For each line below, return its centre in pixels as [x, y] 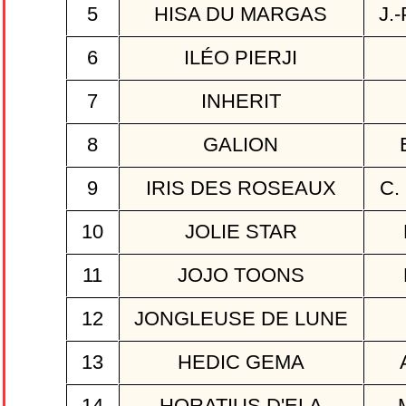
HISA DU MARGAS [241, 14]
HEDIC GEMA [241, 362]
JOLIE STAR [241, 232]
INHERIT [241, 101]
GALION [241, 145]
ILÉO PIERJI [241, 58]
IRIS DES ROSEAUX [241, 188]
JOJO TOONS [241, 275]
